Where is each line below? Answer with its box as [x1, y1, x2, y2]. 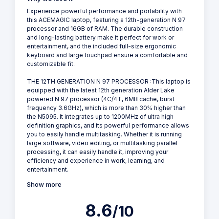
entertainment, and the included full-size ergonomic [27, 43, 176, 50]
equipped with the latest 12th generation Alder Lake [27, 87, 175, 94]
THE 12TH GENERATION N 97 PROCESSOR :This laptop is [27, 78, 191, 86]
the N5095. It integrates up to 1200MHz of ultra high [27, 113, 174, 121]
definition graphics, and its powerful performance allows [27, 122, 189, 130]
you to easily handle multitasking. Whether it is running [27, 131, 182, 138]
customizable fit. [27, 60, 75, 68]
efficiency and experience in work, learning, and [27, 157, 165, 165]
